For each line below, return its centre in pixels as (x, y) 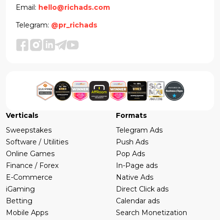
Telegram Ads (139, 130)
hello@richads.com (74, 7)
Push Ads (132, 142)
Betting (19, 201)
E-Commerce (29, 177)
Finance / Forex (32, 165)
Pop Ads (130, 153)
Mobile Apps (27, 212)
